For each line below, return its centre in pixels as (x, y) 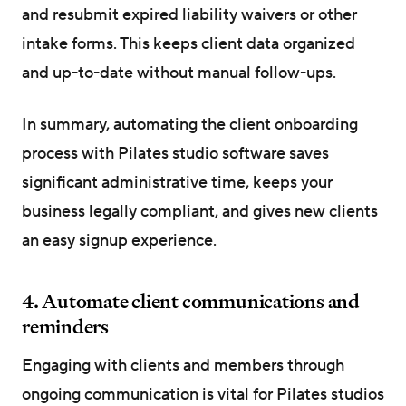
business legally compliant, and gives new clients (200, 211)
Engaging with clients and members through (183, 365)
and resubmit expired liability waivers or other (189, 14)
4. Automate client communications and (191, 300)
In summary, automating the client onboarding (190, 124)
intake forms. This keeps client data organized (188, 43)
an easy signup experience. (119, 240)
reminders (66, 326)
